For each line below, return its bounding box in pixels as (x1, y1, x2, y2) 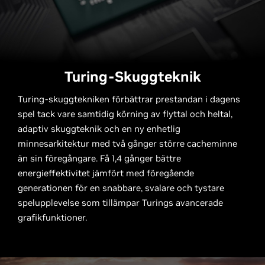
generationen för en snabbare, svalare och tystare (18, 182, 224, 193)
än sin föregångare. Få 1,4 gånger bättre (18, 153, 181, 164)
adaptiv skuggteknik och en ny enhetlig (18, 123, 180, 134)
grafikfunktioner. (18, 212, 87, 223)
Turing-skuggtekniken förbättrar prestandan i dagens (18, 93, 240, 105)
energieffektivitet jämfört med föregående (18, 167, 194, 179)
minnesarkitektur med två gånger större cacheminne (18, 138, 237, 149)
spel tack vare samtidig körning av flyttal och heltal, (18, 108, 232, 119)
